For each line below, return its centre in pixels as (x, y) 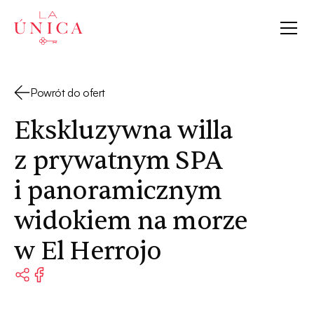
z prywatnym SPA (119, 161)
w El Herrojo (88, 251)
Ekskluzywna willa (124, 131)
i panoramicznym (118, 191)
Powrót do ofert (68, 93)
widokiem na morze (131, 221)
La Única (34, 19)
